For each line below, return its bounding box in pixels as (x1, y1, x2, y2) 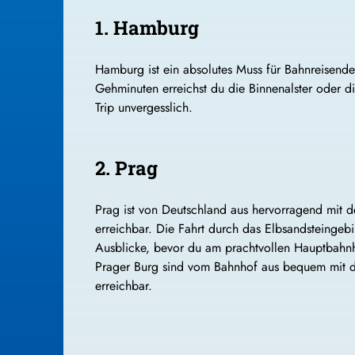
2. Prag (95, 155, 158, 181)
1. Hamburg (95, 14, 199, 40)
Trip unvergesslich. (95, 97, 193, 116)
